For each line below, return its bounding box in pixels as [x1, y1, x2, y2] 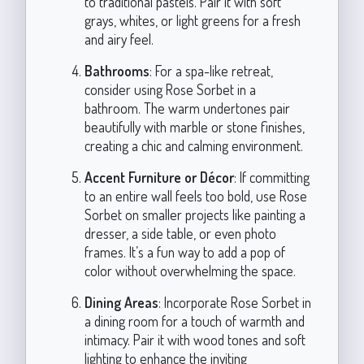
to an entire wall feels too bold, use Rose [84, 187, 307, 205]
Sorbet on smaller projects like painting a [84, 206, 305, 223]
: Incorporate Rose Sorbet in [158, 293, 311, 311]
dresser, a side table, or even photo [84, 224, 276, 242]
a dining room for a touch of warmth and [84, 312, 305, 330]
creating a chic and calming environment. [84, 136, 303, 154]
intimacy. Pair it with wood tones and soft [84, 331, 305, 349]
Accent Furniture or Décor [84, 168, 234, 186]
